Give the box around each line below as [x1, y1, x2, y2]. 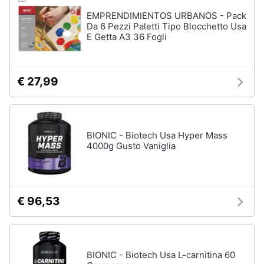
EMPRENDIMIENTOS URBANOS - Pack [87, 10, 246, 21]
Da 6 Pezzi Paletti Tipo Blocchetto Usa [87, 21, 246, 32]
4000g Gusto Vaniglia [87, 140, 176, 151]
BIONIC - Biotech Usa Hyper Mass [87, 130, 227, 141]
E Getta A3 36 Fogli [87, 31, 167, 42]
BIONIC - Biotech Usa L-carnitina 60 [87, 249, 235, 260]
